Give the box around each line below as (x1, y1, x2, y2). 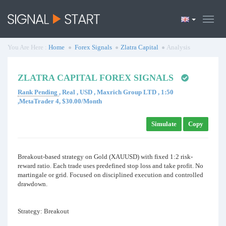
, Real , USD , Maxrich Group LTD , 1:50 (59, 88, 174, 96)
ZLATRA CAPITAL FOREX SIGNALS (18, 73, 174, 83)
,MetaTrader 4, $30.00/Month (18, 97, 102, 105)
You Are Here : (8, 43, 48, 51)
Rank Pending (18, 88, 59, 96)
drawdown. (18, 180, 47, 188)
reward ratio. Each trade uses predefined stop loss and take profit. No (18, 162, 203, 169)
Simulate (151, 120, 177, 128)
